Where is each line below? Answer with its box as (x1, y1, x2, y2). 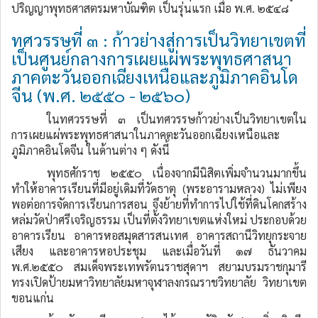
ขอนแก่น (11, 290, 54, 305)
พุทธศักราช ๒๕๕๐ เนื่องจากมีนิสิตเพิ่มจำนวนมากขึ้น (47, 165, 307, 180)
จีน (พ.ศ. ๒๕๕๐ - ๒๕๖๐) (11, 84, 190, 106)
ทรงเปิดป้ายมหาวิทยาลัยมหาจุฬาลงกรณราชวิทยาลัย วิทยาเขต (11, 275, 307, 290)
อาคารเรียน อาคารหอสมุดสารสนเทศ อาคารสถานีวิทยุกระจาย (11, 228, 307, 243)
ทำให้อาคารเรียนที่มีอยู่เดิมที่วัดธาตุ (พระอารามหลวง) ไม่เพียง (11, 181, 307, 196)
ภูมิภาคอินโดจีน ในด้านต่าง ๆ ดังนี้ (11, 143, 170, 158)
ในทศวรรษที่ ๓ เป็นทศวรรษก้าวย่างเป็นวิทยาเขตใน (47, 111, 307, 126)
